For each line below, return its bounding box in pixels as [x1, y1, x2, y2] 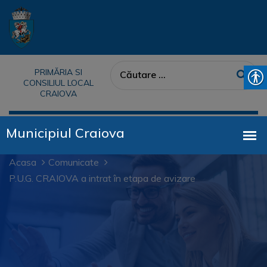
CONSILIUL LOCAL [23, 77, 94, 88]
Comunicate [48, 156, 99, 168]
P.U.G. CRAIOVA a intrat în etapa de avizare [9, 172, 195, 184]
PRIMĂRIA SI [34, 67, 82, 77]
